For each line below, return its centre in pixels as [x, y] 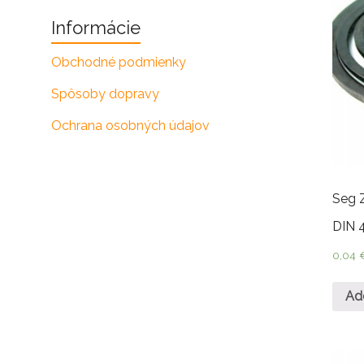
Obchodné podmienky [119, 62]
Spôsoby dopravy [105, 94]
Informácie [96, 28]
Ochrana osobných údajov [130, 126]
